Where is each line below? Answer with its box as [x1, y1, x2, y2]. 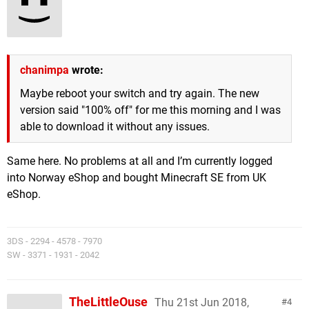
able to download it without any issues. [20, 120, 210, 133]
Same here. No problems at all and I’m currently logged [7, 154, 272, 168]
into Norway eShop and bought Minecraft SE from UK [7, 171, 266, 184]
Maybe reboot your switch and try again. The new [20, 87, 259, 100]
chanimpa [20, 63, 69, 77]
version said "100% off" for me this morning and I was [20, 103, 281, 117]
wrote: [69, 63, 103, 77]
